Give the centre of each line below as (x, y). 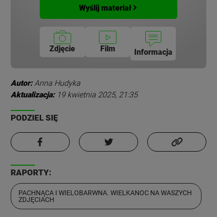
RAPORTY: (31, 173)
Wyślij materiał (105, 8)
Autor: (22, 83)
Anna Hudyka (58, 83)
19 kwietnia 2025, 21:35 (97, 95)
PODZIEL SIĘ (35, 118)
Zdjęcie (62, 49)
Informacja (153, 52)
